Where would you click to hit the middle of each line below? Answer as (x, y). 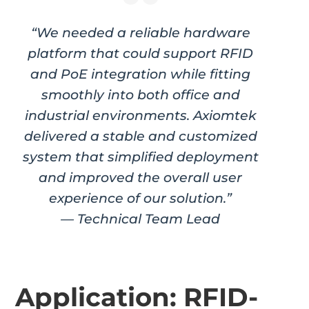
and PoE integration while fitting (141, 73)
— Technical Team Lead (141, 218)
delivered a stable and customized (140, 136)
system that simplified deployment (140, 156)
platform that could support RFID (141, 53)
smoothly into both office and (140, 94)
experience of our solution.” (141, 198)
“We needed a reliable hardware (140, 32)
